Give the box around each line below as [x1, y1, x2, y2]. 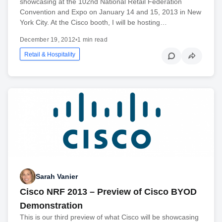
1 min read [77, 36, 108, 43]
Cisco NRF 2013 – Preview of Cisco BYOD [20, 187, 197, 197]
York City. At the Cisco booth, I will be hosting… [20, 18, 167, 26]
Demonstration [20, 201, 83, 211]
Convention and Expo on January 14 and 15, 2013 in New [20, 7, 201, 16]
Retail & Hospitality [24, 51, 75, 58]
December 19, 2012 [20, 36, 76, 43]
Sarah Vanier [36, 172, 78, 180]
